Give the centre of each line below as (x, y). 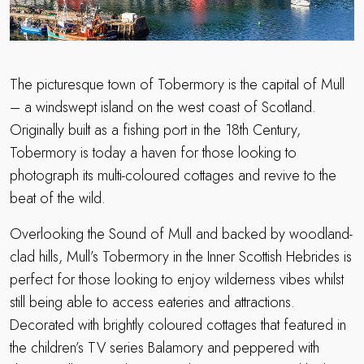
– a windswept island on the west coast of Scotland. (163, 108)
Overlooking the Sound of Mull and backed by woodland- (181, 234)
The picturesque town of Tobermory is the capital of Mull (177, 85)
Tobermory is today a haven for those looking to (153, 153)
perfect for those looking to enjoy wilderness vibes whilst (177, 280)
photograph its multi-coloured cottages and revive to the (173, 176)
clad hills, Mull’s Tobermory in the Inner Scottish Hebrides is (181, 257)
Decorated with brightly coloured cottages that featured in (178, 325)
